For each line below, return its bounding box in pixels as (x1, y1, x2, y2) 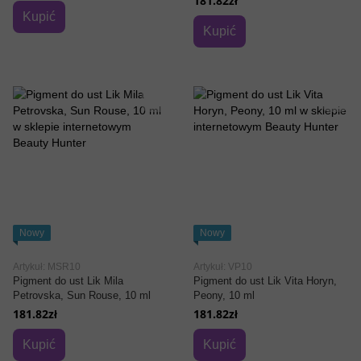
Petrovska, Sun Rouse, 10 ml (13, 289, 151, 301)
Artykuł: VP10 (193, 261, 252, 272)
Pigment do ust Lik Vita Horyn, (193, 275, 337, 287)
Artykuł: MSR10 (13, 261, 81, 272)
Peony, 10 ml (193, 289, 255, 301)
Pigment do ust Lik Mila (13, 275, 123, 287)
